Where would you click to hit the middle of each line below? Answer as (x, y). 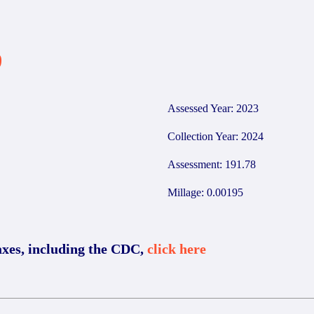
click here (177, 249)
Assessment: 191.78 (212, 164)
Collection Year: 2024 (216, 136)
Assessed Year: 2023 (213, 108)
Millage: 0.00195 (205, 192)
